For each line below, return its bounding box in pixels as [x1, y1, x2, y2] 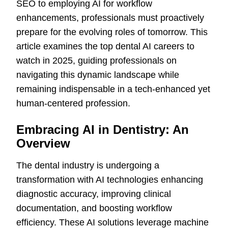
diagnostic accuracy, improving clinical [16, 189, 171, 199]
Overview [16, 136, 70, 151]
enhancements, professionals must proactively [16, 13, 204, 23]
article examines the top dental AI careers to [16, 41, 194, 52]
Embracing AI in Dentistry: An [16, 123, 189, 137]
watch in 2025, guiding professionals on [16, 55, 177, 66]
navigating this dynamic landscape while [16, 70, 179, 80]
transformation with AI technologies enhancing [16, 175, 203, 185]
